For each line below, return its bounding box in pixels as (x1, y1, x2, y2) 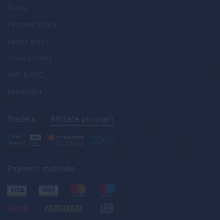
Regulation (7, 86, 41, 95)
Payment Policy (7, 20, 57, 28)
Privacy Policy (7, 53, 53, 62)
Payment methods (7, 163, 75, 173)
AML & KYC (7, 70, 44, 79)
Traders (7, 113, 35, 124)
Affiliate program (50, 113, 113, 124)
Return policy (7, 36, 50, 45)
